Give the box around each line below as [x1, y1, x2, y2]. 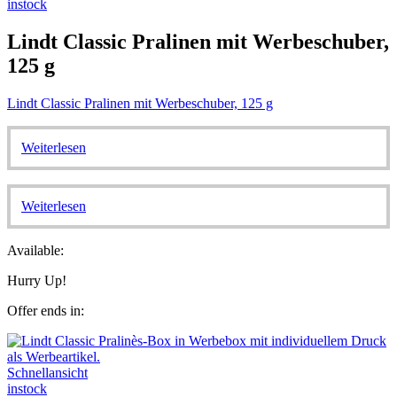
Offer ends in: [7, 303, 84, 319]
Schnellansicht [7, 365, 88, 381]
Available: [7, 243, 64, 259]
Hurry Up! [7, 273, 66, 289]
